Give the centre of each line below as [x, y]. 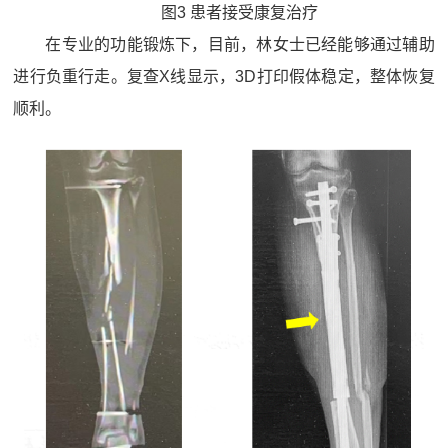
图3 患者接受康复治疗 [240, 13]
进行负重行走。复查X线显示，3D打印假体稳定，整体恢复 [224, 77]
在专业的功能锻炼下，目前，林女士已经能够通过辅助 [240, 45]
